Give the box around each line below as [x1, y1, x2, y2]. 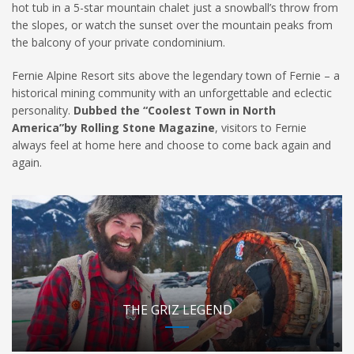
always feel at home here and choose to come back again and [12, 137, 331, 153]
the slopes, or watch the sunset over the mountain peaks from [12, 17, 333, 32]
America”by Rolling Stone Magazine [12, 120, 215, 135]
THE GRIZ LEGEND [122, 301, 232, 318]
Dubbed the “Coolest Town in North [73, 103, 276, 118]
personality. [12, 103, 73, 118]
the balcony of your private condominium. [12, 35, 225, 50]
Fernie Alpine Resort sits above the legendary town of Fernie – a [12, 68, 340, 83]
